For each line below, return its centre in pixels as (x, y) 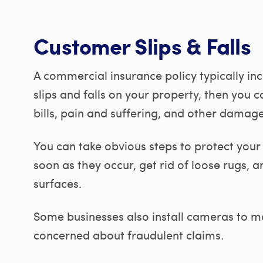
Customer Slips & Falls (142, 46)
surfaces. (58, 183)
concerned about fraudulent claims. (129, 235)
